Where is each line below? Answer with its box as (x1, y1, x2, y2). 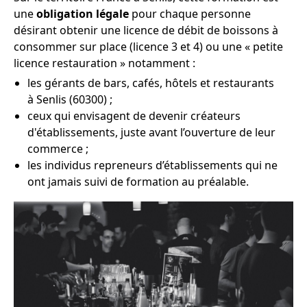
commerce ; (27, 141, 88, 156)
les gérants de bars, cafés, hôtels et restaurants (27, 75, 274, 90)
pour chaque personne (129, 6, 251, 21)
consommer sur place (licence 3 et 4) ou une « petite (14, 39, 283, 54)
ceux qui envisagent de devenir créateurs (27, 108, 241, 123)
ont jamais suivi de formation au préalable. (27, 174, 249, 189)
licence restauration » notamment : (14, 56, 195, 71)
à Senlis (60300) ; (27, 92, 112, 107)
